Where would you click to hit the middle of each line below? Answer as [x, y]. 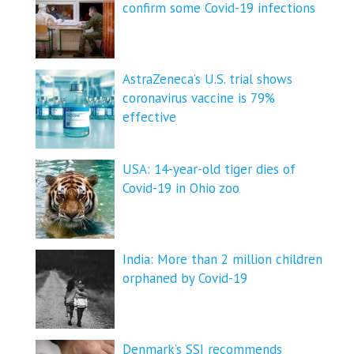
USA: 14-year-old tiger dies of [209, 169]
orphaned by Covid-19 [185, 278]
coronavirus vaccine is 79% [199, 98]
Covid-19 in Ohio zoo [181, 188]
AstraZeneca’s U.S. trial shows [207, 79]
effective [149, 117]
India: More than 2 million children [222, 259]
